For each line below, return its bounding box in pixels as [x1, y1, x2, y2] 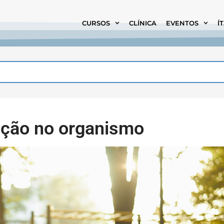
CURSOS [81, 19, 110, 27]
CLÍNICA [128, 19, 156, 27]
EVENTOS [165, 19, 198, 27]
